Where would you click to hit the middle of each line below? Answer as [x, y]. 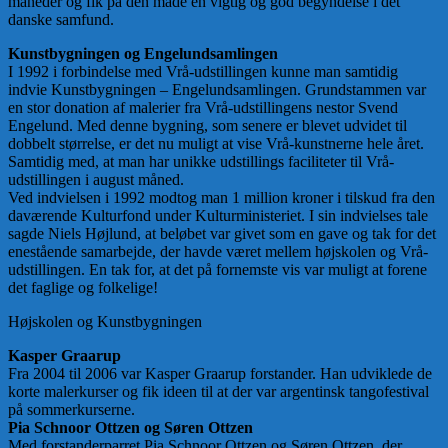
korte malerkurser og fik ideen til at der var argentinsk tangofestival [218, 392]
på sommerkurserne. [71, 410]
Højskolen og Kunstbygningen [105, 322]
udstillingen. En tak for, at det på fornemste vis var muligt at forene [217, 270]
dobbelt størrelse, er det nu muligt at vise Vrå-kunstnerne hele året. [216, 144]
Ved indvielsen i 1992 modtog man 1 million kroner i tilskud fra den [221, 198]
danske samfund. [61, 20]
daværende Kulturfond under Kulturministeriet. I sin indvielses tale [218, 216]
